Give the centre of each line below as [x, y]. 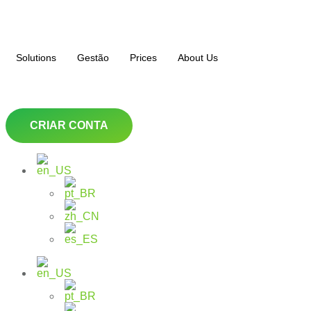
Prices [143, 58]
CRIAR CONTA [69, 125]
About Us [198, 58]
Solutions [36, 58]
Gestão [93, 58]
